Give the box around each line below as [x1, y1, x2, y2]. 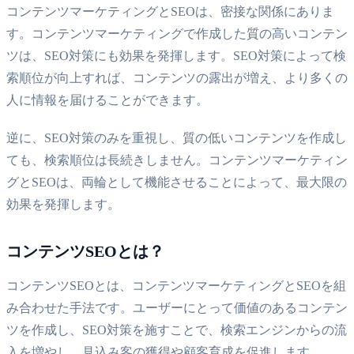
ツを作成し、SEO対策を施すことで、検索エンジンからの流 [6, 322, 347, 337]
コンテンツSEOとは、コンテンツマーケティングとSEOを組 [6, 278, 346, 292]
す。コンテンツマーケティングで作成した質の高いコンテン [6, 26, 348, 40]
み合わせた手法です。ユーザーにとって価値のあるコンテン [6, 300, 348, 314]
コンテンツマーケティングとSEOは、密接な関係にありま [6, 4, 334, 18]
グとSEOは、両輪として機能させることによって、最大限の [6, 175, 347, 189]
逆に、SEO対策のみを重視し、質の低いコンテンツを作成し [6, 130, 347, 145]
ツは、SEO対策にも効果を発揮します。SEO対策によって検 [6, 48, 346, 62]
